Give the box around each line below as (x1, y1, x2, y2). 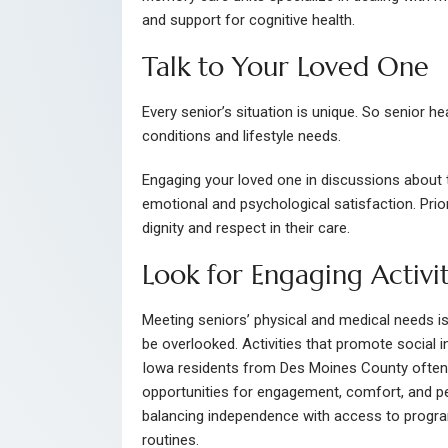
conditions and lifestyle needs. (142, 127, 341, 146)
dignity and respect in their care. (142, 219, 350, 238)
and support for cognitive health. (142, 10, 355, 29)
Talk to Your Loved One (142, 49, 429, 84)
